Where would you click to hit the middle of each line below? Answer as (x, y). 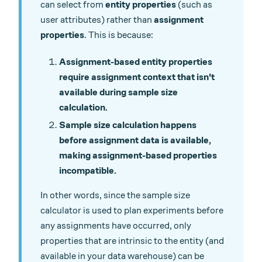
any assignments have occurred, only (116, 225)
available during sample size (118, 92)
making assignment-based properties (138, 155)
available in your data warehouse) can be (122, 256)
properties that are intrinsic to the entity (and (132, 240)
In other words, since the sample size (115, 195)
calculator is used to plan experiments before (132, 210)
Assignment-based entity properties (136, 61)
